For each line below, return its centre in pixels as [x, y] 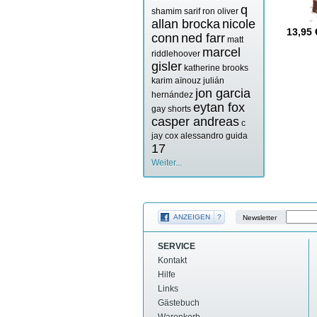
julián [214, 81]
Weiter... [167, 163]
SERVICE [177, 247]
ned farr [203, 39]
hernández [172, 95]
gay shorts [171, 109]
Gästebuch [179, 303]
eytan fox [219, 108]
